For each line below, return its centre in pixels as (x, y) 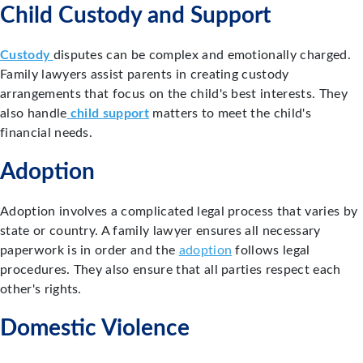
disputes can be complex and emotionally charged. (202, 56)
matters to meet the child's (230, 114)
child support (108, 114)
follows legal (271, 251)
